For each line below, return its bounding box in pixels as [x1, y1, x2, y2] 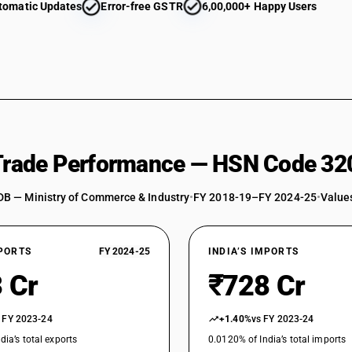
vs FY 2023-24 [251, 313, 314, 324]
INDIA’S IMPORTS [208, 246, 299, 257]
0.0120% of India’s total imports [208, 334, 346, 345]
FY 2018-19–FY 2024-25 [193, 191, 317, 203]
